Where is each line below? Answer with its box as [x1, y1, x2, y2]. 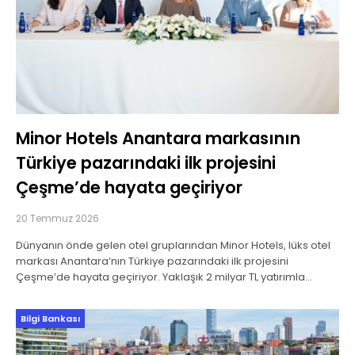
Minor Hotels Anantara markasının [16, 127, 300, 151]
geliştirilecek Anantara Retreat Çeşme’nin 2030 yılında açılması [16, 285, 339, 301]
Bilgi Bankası [21, 312, 80, 326]
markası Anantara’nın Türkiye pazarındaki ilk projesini [16, 254, 288, 269]
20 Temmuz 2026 [16, 212, 99, 226]
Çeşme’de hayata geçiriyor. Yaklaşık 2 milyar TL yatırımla [16, 269, 305, 285]
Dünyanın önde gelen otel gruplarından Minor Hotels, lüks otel [16, 238, 330, 254]
